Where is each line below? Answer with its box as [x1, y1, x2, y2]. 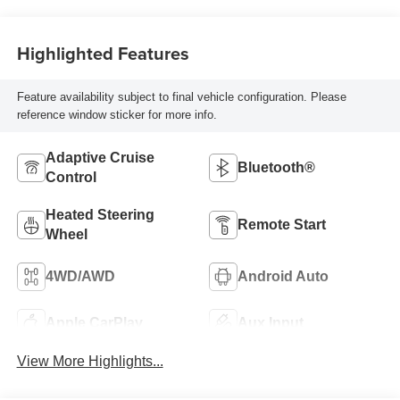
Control [45, 170, 96, 186]
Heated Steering [45, 207, 154, 223]
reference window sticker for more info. [16, 107, 217, 121]
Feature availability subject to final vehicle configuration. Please [16, 89, 346, 104]
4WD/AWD [45, 269, 115, 285]
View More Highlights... [16, 354, 163, 370]
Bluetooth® [237, 160, 315, 176]
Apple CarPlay [45, 315, 143, 331]
